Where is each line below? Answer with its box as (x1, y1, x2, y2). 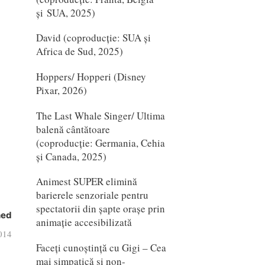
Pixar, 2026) (35, 83, 87, 97)
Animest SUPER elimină (35, 174, 137, 189)
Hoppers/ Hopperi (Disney (35, 69, 146, 83)
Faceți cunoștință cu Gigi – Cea (35, 240, 166, 254)
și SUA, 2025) (35, 5, 95, 20)
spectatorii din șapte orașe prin (35, 202, 165, 216)
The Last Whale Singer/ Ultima (35, 108, 165, 122)
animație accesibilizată (35, 215, 132, 230)
